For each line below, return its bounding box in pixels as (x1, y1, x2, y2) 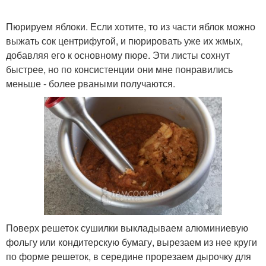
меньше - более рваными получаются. (6, 76, 175, 90)
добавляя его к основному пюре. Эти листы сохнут (6, 47, 230, 62)
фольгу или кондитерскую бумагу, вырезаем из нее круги (6, 235, 257, 249)
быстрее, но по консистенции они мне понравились (6, 62, 233, 76)
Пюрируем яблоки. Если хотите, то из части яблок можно (6, 19, 255, 33)
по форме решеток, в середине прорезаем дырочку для (6, 249, 251, 264)
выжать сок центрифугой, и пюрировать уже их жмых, (6, 33, 243, 47)
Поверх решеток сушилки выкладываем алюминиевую (6, 221, 248, 235)
